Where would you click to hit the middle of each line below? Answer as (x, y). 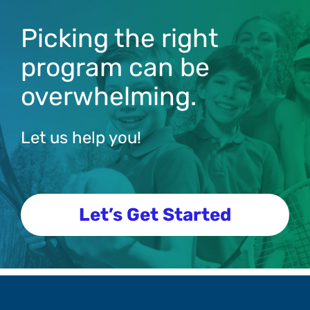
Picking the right (120, 38)
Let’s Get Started (155, 215)
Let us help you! (81, 138)
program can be (115, 67)
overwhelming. (109, 96)
